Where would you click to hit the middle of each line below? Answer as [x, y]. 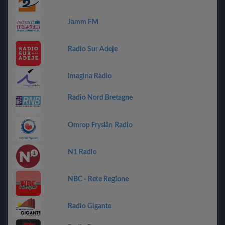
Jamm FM [83, 22]
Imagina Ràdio [90, 76]
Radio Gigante [90, 206]
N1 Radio [82, 152]
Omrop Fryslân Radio [100, 125]
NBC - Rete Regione [98, 179]
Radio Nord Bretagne [100, 98]
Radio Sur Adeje [93, 49]
